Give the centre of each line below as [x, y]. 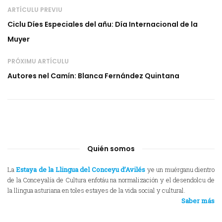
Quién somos [111, 148]
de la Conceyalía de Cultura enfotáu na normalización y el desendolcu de [111, 180]
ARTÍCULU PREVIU [35, 9]
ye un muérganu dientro [180, 169]
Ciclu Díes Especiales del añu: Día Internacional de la [103, 24]
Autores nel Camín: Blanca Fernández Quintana [93, 76]
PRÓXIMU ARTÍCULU [38, 61]
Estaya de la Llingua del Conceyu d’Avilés [81, 169]
